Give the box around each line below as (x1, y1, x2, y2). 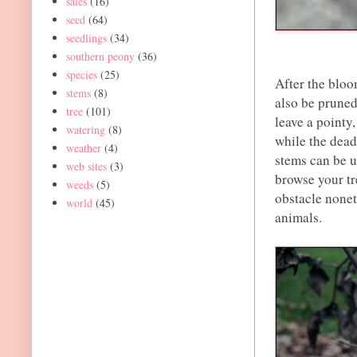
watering (65, 121, 105, 137)
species (65, 66, 97, 82)
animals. (275, 208, 322, 226)
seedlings (65, 29, 107, 45)
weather (65, 139, 101, 155)
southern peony (65, 48, 135, 64)
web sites (65, 158, 107, 174)
